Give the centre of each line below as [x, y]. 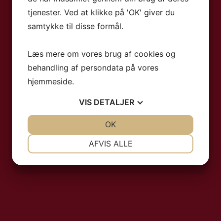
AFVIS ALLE [110, 144]
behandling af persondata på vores [93, 68]
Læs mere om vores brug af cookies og [102, 54]
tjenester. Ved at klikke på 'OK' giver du [101, 12]
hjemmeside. [51, 81]
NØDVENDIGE [71, 138]
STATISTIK [150, 174]
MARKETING [71, 174]
